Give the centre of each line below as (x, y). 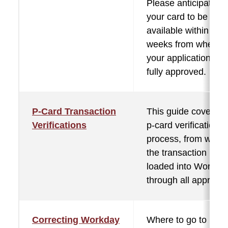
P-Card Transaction (74, 111)
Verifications (59, 125)
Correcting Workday (76, 220)
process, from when (187, 139)
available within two (186, 31)
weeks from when (182, 44)
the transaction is (181, 153)
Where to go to (177, 220)
